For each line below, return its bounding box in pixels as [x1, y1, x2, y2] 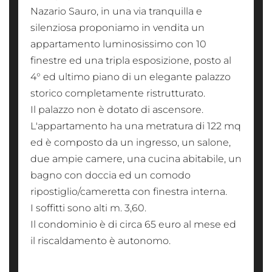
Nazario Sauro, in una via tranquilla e [30, 5, 202, 17]
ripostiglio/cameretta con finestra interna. [30, 186, 227, 197]
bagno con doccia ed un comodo [30, 169, 191, 181]
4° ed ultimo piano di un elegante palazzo [30, 71, 231, 83]
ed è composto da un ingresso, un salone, [30, 137, 231, 148]
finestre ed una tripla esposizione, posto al [30, 55, 231, 66]
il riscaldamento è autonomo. [30, 235, 171, 246]
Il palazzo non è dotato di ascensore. [30, 104, 203, 115]
